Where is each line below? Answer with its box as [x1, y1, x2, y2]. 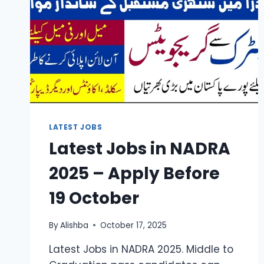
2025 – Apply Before [49, 162, 220, 186]
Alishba [60, 219, 89, 231]
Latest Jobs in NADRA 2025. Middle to [49, 242, 233, 256]
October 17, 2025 [100, 219, 167, 231]
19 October [49, 187, 139, 210]
